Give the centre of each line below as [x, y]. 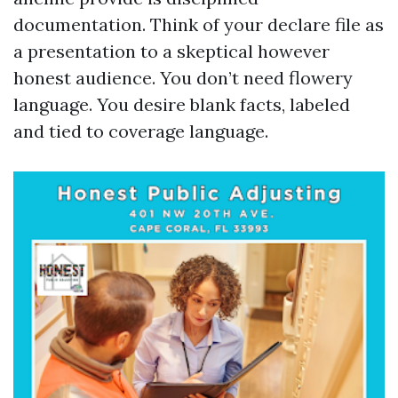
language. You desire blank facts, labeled [182, 104]
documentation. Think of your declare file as [199, 24]
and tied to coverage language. [141, 131]
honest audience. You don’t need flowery [183, 78]
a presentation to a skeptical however [171, 51]
